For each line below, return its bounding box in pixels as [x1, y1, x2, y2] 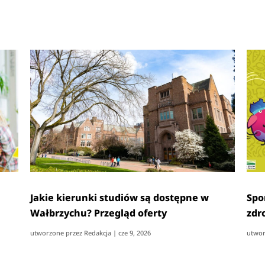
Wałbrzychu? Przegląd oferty [30, 206, 167, 219]
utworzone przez [30, 228, 85, 237]
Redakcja [84, 228, 112, 237]
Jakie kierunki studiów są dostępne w [30, 190, 209, 204]
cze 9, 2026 [118, 228, 151, 237]
